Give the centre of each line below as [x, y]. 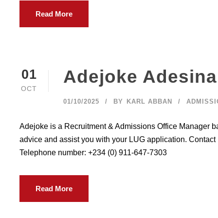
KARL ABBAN [149, 101]
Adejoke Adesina [140, 77]
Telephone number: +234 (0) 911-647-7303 [93, 153]
